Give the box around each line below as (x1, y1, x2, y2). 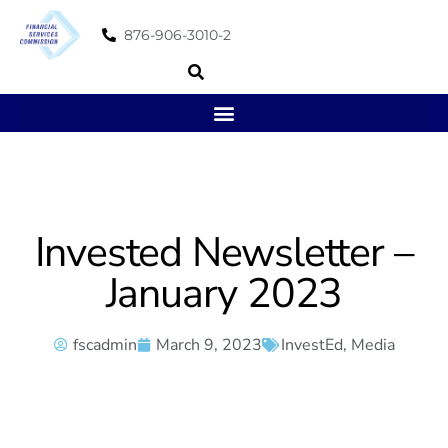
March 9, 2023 (155, 333, 262, 356)
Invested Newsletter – (34, 224, 414, 280)
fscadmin (72, 333, 137, 356)
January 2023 (105, 265, 343, 321)
